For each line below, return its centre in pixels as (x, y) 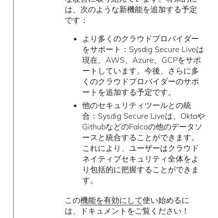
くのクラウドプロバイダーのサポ (140, 82)
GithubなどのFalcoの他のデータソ (142, 126)
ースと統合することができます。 (140, 137)
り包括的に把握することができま (140, 169)
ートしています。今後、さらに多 (140, 71)
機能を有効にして (112, 200)
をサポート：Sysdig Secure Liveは (143, 49)
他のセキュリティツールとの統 (136, 105)
